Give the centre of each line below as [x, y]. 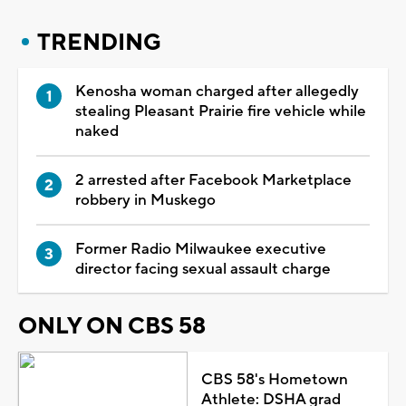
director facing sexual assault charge [203, 269]
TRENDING [99, 42]
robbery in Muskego [145, 200]
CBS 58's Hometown [274, 379]
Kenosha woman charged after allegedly [217, 91]
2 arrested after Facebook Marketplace [213, 180]
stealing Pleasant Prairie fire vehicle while [221, 111]
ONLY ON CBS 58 [112, 326]
